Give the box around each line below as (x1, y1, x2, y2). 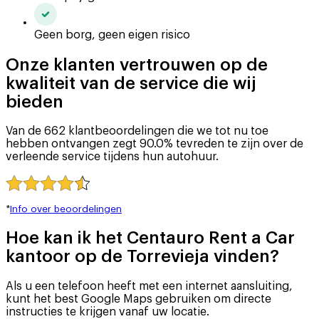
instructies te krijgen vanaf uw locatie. (6, 305, 209, 318)
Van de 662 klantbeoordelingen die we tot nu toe (6, 125, 268, 137)
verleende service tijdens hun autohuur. (6, 151, 219, 163)
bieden (6, 93, 63, 110)
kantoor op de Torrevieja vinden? (6, 247, 279, 265)
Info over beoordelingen (10, 204, 122, 214)
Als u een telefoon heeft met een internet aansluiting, (6, 280, 293, 292)
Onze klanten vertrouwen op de (6, 56, 268, 73)
